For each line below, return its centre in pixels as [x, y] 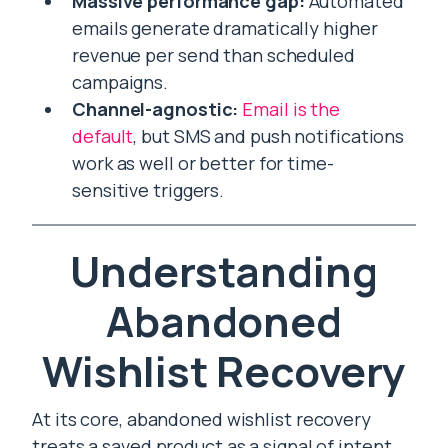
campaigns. [120, 82]
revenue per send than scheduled [213, 55]
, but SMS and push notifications [269, 136]
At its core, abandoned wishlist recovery [201, 419]
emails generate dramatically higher [225, 28]
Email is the [291, 109]
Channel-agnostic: [155, 109]
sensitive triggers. [148, 190]
